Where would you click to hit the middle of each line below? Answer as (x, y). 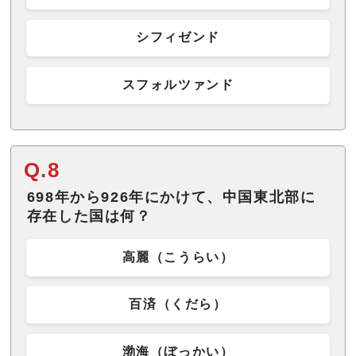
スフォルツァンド (178, 84)
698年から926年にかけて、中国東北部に (171, 197)
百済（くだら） (178, 304)
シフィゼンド (178, 37)
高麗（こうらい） (178, 257)
